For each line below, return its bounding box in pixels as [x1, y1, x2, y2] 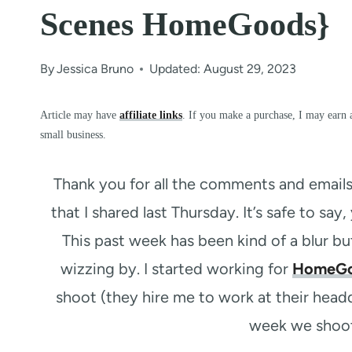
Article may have [40, 108, 119, 121]
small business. [40, 128, 106, 141]
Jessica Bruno [57, 61, 134, 76]
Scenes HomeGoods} [40, 6, 330, 42]
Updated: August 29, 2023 [149, 61, 297, 76]
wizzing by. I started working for [60, 259, 292, 278]
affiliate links [119, 108, 182, 121]
